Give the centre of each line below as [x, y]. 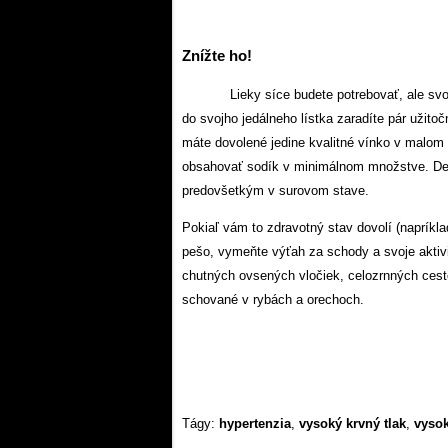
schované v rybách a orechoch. [273, 300]
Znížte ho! [217, 56]
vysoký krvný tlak [352, 424]
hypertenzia [255, 424]
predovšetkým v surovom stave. [275, 191]
